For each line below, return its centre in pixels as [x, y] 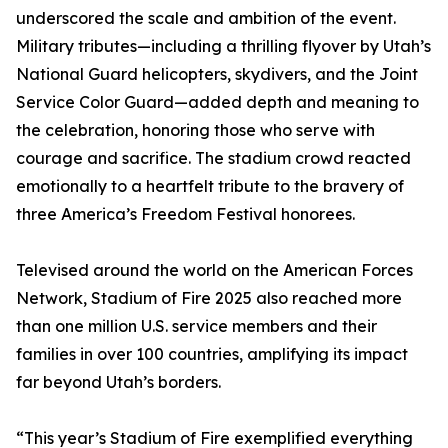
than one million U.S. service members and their [196, 326]
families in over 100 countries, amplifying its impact [212, 354]
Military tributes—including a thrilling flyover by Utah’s [223, 46]
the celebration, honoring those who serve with [195, 130]
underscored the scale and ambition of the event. [206, 18]
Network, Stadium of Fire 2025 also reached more [209, 298]
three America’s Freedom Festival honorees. [185, 214]
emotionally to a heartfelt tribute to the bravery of [210, 186]
